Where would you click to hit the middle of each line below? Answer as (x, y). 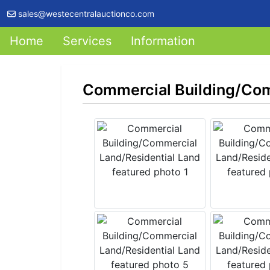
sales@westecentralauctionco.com (86, 14)
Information (163, 41)
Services (87, 41)
